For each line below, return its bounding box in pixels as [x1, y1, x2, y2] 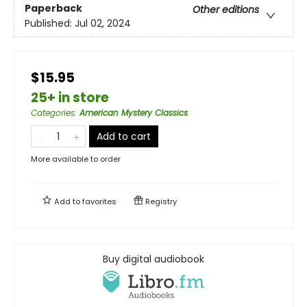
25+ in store [31, 88, 109, 107]
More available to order [31, 153, 121, 164]
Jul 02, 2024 [75, 16, 131, 31]
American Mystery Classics [79, 106, 188, 119]
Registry [143, 195, 177, 207]
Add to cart [97, 129, 151, 143]
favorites [82, 195, 116, 207]
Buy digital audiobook [103, 251, 204, 266]
